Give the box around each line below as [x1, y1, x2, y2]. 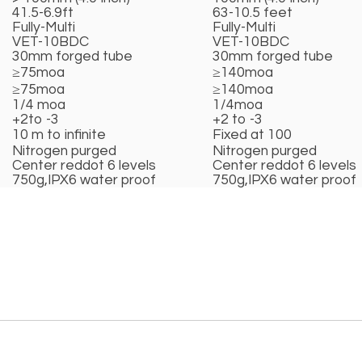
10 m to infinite [12, 128, 106, 143]
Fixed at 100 [213, 128, 292, 143]
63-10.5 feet [213, 6, 296, 21]
